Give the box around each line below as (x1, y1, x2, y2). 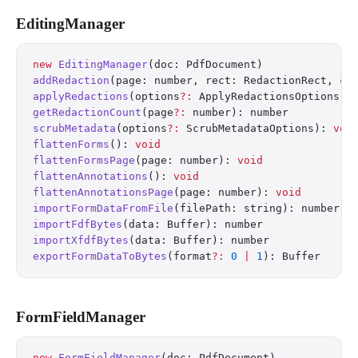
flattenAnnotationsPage (33, 186, 173, 198)
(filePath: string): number (173, 202, 340, 214)
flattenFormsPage (33, 154, 135, 166)
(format (167, 250, 212, 262)
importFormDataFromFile (33, 202, 173, 214)
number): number (186, 106, 288, 118)
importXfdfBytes (33, 234, 129, 246)
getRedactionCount (33, 106, 141, 118)
